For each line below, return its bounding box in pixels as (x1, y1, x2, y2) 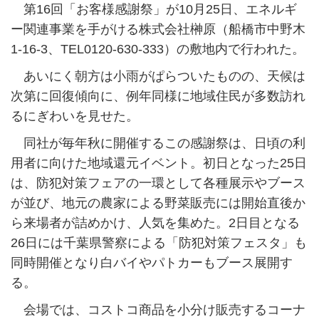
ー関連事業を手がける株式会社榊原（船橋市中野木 (11, 22, 305, 37)
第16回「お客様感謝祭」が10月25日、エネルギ (11, 2, 297, 17)
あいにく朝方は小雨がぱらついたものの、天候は (11, 69, 305, 84)
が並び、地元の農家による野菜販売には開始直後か (11, 196, 305, 211)
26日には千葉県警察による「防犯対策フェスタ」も (11, 236, 307, 251)
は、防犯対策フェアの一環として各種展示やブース (11, 176, 305, 191)
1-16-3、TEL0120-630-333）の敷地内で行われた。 (11, 42, 305, 57)
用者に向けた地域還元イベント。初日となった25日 (11, 156, 307, 171)
